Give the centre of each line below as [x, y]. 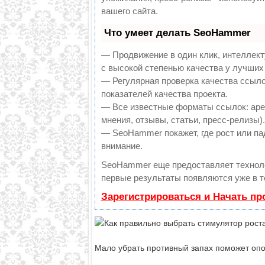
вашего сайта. [129, 11]
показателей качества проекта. [164, 93]
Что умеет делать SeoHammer [177, 33]
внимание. [122, 146]
